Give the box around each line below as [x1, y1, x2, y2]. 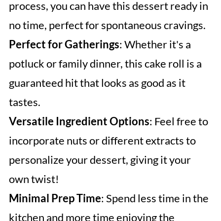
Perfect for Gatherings [8, 37, 119, 51]
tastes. [8, 95, 40, 109]
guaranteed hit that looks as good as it [8, 76, 185, 90]
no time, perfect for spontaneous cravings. [8, 18, 206, 32]
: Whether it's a [119, 37, 191, 51]
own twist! [8, 172, 59, 186]
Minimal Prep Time [8, 191, 101, 205]
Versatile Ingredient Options [8, 114, 149, 128]
